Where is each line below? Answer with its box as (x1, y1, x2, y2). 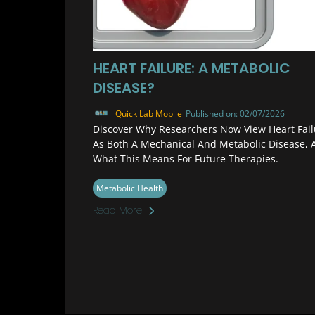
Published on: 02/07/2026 (186, 107, 285, 120)
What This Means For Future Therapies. (93, 152, 278, 165)
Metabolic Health (96, 182, 163, 194)
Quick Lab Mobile (115, 107, 182, 120)
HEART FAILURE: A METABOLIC (93, 58, 290, 78)
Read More (93, 203, 142, 217)
